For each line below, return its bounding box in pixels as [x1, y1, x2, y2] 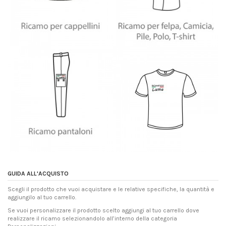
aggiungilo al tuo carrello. [8, 194, 76, 201]
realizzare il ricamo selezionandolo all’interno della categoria [8, 214, 177, 222]
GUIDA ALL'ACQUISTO [8, 169, 69, 177]
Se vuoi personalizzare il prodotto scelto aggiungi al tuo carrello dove [8, 206, 199, 214]
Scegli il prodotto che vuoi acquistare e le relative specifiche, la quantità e [8, 186, 214, 193]
